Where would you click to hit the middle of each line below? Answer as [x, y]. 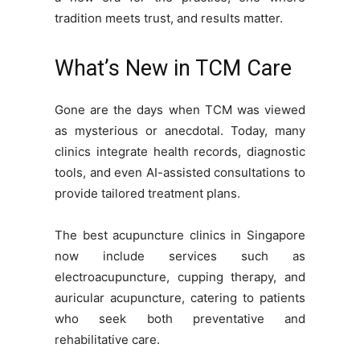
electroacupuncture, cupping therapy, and [180, 277]
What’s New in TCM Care [173, 69]
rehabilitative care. [107, 340]
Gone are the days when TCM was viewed [180, 110]
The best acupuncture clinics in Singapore [180, 235]
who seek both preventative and [180, 319]
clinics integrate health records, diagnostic [180, 152]
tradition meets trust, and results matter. [169, 18]
